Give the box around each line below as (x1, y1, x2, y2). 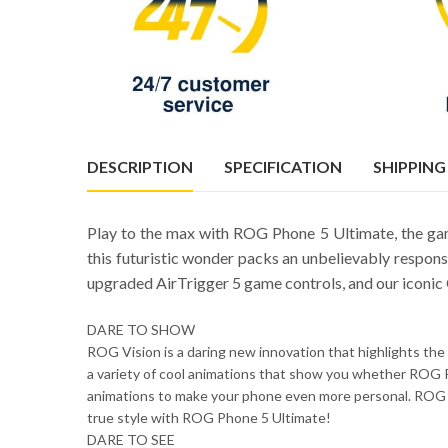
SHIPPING (373, 157, 446, 177)
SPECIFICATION (224, 157, 342, 177)
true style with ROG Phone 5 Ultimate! (87, 408, 331, 426)
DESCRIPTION (87, 157, 193, 177)
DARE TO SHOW (87, 320, 195, 338)
